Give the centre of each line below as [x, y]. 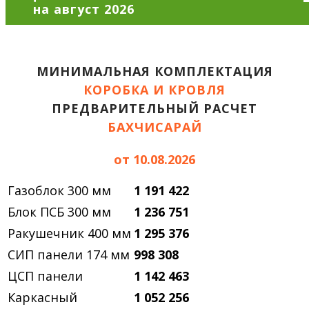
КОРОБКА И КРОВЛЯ [154, 89]
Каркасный [42, 297]
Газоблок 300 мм [59, 190]
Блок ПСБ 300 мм [59, 211]
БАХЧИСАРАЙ [154, 127]
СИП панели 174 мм [69, 254]
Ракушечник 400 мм [69, 233]
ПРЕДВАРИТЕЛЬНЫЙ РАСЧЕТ [154, 108]
